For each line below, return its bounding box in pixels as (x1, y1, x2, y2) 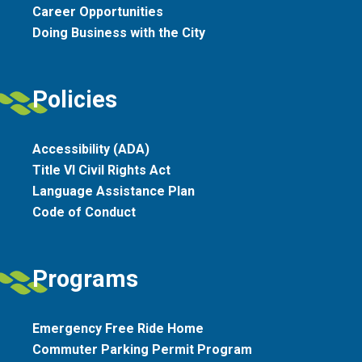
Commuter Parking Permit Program (32, 341, 252, 357)
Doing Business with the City (32, 24, 205, 40)
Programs (32, 264, 138, 293)
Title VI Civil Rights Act (32, 162, 170, 178)
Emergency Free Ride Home (32, 320, 204, 336)
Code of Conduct (32, 204, 136, 220)
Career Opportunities (32, 3, 163, 19)
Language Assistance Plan (32, 183, 195, 199)
